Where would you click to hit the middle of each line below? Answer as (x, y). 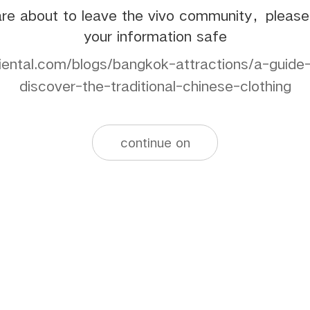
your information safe (155, 36)
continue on (155, 142)
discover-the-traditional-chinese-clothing (155, 86)
